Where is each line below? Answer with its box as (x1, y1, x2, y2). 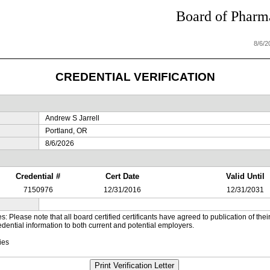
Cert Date (105, 172, 139, 181)
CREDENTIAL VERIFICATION (55, 70, 215, 83)
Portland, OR (45, 127, 87, 135)
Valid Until (226, 172, 265, 181)
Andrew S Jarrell (45, 114, 99, 122)
